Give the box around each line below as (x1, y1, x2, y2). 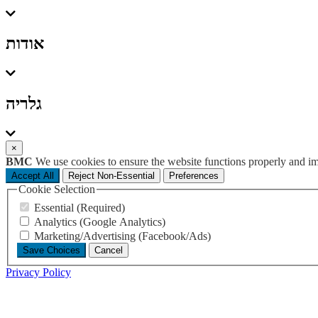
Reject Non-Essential (68, 170, 155, 182)
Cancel (94, 244, 123, 256)
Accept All (11, 170, 54, 182)
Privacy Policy (6, 265, 71, 278)
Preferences (169, 170, 219, 182)
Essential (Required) (31, 201, 125, 214)
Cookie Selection (18, 183, 95, 196)
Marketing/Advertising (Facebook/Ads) (31, 229, 211, 242)
